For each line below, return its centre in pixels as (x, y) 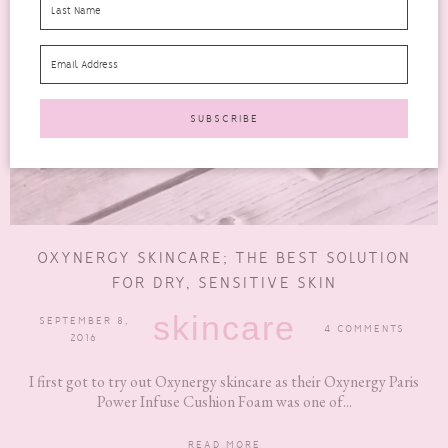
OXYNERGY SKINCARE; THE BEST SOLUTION (224, 258)
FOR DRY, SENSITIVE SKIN (224, 283)
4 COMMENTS (364, 329)
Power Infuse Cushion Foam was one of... (224, 402)
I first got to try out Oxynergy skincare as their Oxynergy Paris (224, 382)
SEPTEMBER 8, (83, 320)
